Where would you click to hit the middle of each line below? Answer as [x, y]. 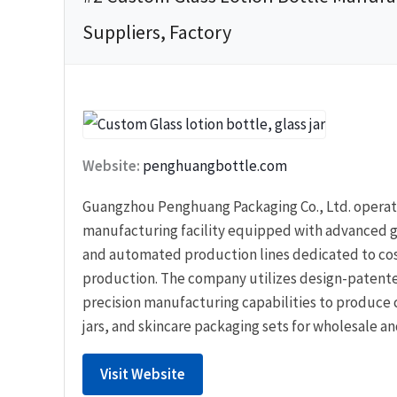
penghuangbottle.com [215, 166]
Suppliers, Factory [157, 31]
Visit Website [143, 374]
